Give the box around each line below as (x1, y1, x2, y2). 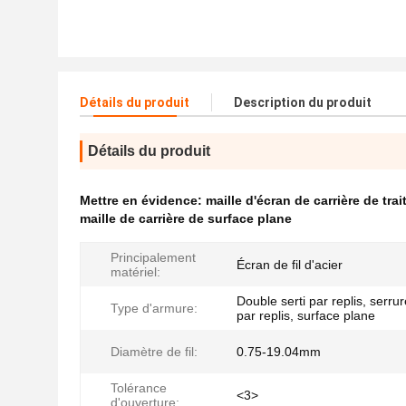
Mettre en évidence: (80, 193, 206, 208)
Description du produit (234, 95, 372, 110)
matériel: (111, 265, 160, 279)
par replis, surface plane (237, 308, 375, 323)
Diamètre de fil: (111, 344, 198, 359)
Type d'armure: (111, 301, 198, 315)
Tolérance (111, 381, 167, 395)
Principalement (111, 250, 196, 265)
